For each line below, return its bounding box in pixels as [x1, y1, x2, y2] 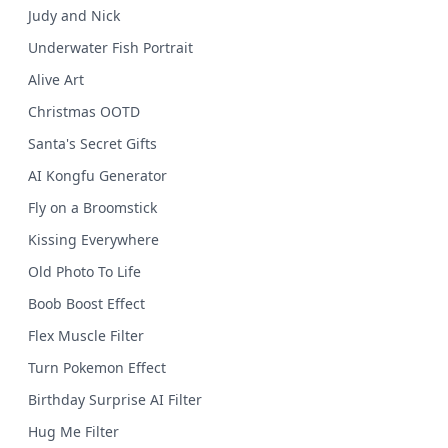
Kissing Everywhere [28, 230, 159, 249]
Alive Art [28, 70, 84, 89]
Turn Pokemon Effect [28, 358, 166, 377]
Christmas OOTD [28, 102, 140, 121]
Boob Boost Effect [28, 294, 145, 313]
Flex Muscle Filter [28, 326, 144, 345]
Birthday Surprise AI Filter [28, 390, 202, 409]
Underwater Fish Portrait [28, 38, 193, 57]
